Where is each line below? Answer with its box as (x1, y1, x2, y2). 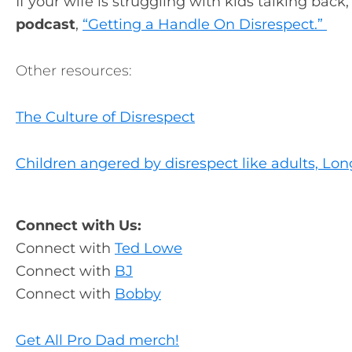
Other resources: (16, 62, 132, 79)
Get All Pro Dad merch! (16, 332, 179, 349)
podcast (16, 16, 75, 33)
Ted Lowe (115, 240, 182, 257)
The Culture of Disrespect (16, 108, 195, 126)
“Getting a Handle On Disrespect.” (82, 16, 327, 33)
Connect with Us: (16, 217, 141, 234)
